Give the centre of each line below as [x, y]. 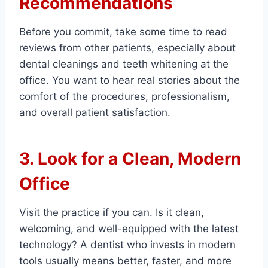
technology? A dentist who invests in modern [127, 245]
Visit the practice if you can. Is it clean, [112, 213]
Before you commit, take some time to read [123, 32]
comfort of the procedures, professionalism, [124, 97]
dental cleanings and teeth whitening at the [124, 64]
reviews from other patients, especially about [127, 48]
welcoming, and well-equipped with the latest [129, 229]
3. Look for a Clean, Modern [130, 159]
